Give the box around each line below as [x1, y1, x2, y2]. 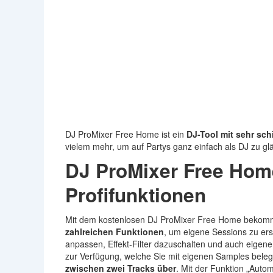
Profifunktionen [65, 180, 206, 208]
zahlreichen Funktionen [65, 225, 164, 238]
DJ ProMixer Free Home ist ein [65, 127, 186, 140]
